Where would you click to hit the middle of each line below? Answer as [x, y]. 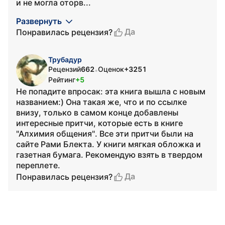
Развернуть [39, 21]
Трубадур [65, 60]
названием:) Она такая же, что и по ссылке [101, 102]
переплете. [38, 165]
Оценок [111, 69]
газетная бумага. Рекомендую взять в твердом [109, 155]
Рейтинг [62, 80]
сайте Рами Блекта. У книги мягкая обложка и [108, 144]
